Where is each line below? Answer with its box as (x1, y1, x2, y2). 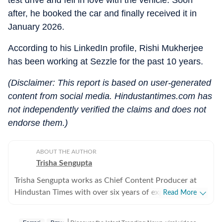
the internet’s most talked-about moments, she (14, 212, 176, 220)
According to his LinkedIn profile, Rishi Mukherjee (8, 43, 203, 53)
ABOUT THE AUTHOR (36, 149, 97, 155)
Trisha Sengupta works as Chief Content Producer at (14, 176, 197, 184)
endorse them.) (8, 118, 68, 128)
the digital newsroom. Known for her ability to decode (14, 200, 203, 208)
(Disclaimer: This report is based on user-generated (8, 78, 211, 88)
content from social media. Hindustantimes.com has (8, 91, 212, 101)
